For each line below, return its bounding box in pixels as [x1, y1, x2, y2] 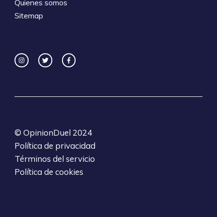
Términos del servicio [15, 153, 95, 164]
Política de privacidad [15, 140, 95, 151]
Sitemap [15, 10, 43, 20]
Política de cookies [15, 166, 83, 177]
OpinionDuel [23, 127, 71, 138]
